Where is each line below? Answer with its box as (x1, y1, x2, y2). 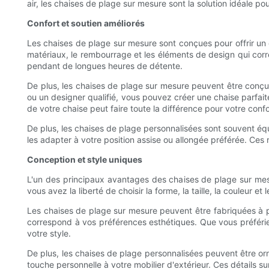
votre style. (27, 228, 71, 239)
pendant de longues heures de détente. (27, 61, 183, 71)
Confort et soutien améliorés (27, 18, 145, 29)
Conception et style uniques (27, 154, 142, 165)
